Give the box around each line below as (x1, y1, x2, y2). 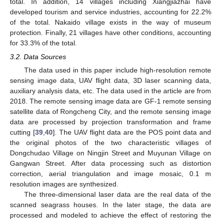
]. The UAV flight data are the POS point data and (53, 128, 211, 137)
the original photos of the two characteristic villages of (10, 139, 211, 147)
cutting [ (10, 128, 35, 137)
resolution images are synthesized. (10, 180, 118, 188)
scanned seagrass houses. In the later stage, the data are (10, 201, 211, 209)
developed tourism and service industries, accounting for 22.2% (10, 8, 211, 16)
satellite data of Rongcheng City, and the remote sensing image (10, 108, 211, 116)
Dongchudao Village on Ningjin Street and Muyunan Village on (10, 149, 211, 157)
